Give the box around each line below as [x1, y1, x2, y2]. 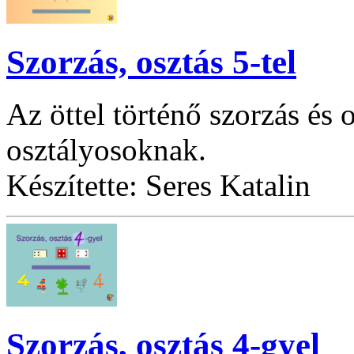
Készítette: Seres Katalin [6, 168, 311, 203]
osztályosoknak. [6, 133, 206, 168]
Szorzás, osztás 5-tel [6, 43, 296, 81]
